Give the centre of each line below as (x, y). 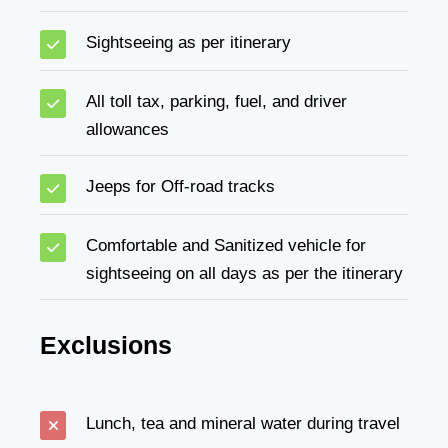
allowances (127, 129)
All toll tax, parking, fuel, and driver (216, 101)
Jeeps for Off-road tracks (180, 186)
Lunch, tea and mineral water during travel (243, 423)
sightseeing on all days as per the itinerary (244, 273)
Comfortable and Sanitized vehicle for (226, 245)
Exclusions (106, 344)
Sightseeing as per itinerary (188, 42)
